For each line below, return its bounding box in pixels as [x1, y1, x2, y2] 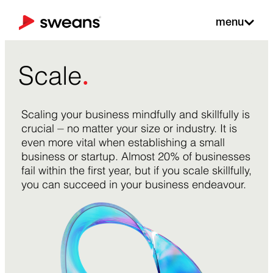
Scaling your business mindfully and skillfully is [21, 107, 250, 121]
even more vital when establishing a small [21, 135, 225, 149]
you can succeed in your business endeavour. [21, 177, 246, 191]
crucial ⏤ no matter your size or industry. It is [21, 121, 237, 135]
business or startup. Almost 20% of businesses [21, 149, 250, 163]
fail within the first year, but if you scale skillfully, [21, 163, 252, 177]
